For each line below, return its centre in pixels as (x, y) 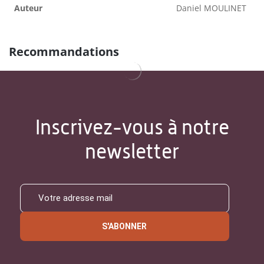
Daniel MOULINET (211, 8)
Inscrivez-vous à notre (132, 127)
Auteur (28, 8)
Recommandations (64, 51)
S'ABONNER (125, 226)
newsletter (132, 151)
